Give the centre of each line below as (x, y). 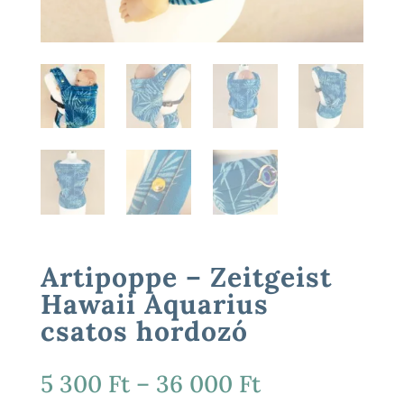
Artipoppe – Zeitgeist (186, 276)
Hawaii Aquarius (154, 303)
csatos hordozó (144, 331)
